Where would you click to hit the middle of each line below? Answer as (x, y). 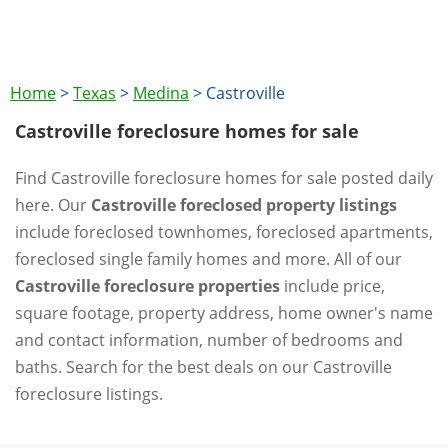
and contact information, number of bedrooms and (209, 340)
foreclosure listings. (89, 394)
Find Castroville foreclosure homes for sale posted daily (224, 178)
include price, (332, 286)
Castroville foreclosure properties (147, 286)
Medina (161, 93)
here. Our (53, 205)
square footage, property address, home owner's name (224, 313)
